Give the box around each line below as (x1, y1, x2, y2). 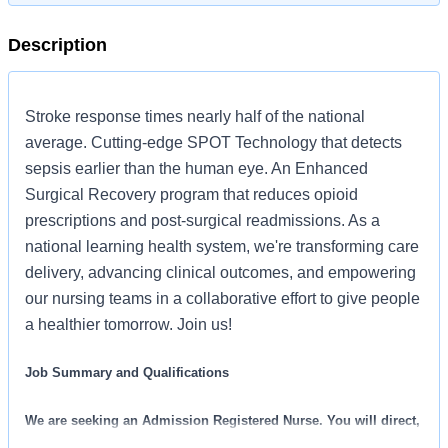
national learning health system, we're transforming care (25, 238, 419, 255)
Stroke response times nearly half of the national (25, 108, 365, 125)
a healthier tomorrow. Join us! (25, 316, 236, 333)
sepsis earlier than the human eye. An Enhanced (25, 160, 368, 177)
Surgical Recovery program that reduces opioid (25, 186, 358, 203)
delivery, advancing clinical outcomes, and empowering (25, 264, 416, 281)
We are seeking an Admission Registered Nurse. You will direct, (25, 413, 420, 429)
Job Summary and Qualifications (25, 365, 233, 381)
